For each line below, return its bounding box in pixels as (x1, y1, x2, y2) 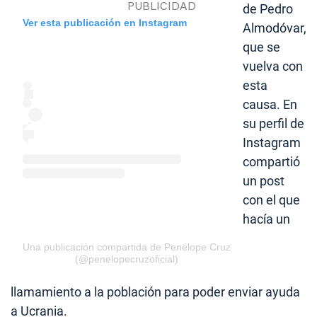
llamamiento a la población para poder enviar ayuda (11, 284, 300, 300)
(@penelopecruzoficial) (75, 253, 178, 265)
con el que (243, 192, 300, 208)
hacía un (243, 212, 290, 227)
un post (243, 173, 284, 189)
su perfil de (243, 116, 304, 132)
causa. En (243, 97, 297, 113)
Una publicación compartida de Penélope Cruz (23, 241, 231, 253)
